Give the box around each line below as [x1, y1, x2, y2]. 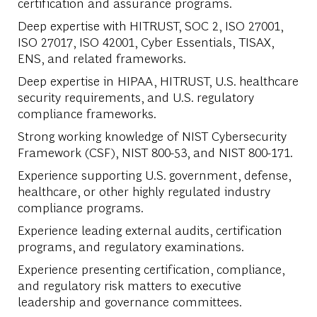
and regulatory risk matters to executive [17, 276, 241, 293]
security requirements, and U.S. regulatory [17, 88, 254, 105]
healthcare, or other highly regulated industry [17, 182, 270, 199]
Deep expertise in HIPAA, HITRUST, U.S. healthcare [17, 71, 299, 88]
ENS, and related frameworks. [17, 49, 186, 66]
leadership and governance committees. [17, 292, 242, 309]
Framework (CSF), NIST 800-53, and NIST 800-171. [17, 143, 293, 160]
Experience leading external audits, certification [17, 221, 282, 238]
